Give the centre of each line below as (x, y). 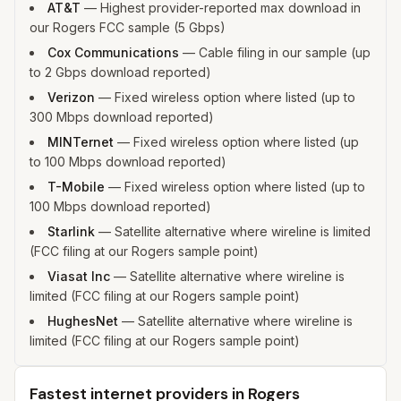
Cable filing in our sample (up (285, 52)
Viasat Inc (79, 276)
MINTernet (81, 142)
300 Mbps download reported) (122, 117)
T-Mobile (76, 187)
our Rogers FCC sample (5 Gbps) (128, 27)
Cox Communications (113, 52)
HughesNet (83, 321)
